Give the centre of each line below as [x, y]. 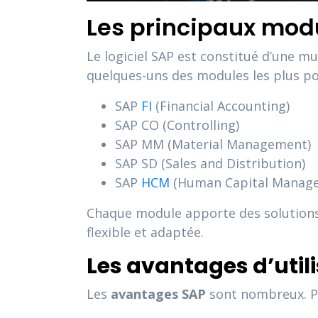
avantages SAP [158, 294]
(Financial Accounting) [223, 105]
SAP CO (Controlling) [177, 125]
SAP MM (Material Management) [213, 144]
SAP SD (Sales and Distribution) [210, 163]
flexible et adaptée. [145, 232]
